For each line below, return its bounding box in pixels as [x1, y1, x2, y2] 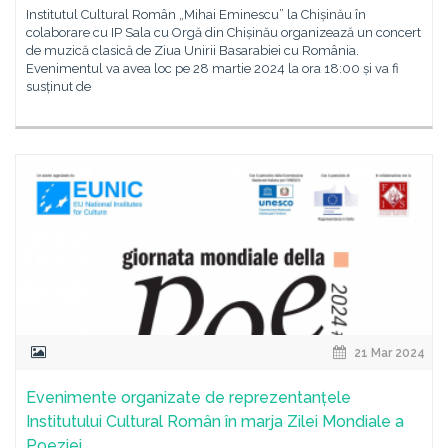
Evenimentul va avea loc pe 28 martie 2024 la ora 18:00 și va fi [26, 61, 399, 76]
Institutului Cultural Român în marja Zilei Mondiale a [26, 412, 404, 431]
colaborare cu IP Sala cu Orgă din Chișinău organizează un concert [26, 25, 421, 40]
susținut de [26, 79, 91, 94]
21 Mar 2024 [351, 346, 425, 360]
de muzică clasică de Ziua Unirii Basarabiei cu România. [26, 43, 359, 58]
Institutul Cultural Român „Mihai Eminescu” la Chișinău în [26, 7, 366, 22]
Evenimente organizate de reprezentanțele [26, 388, 351, 407]
